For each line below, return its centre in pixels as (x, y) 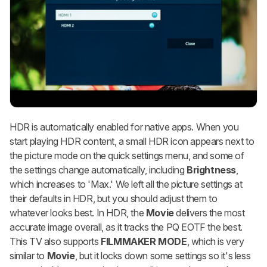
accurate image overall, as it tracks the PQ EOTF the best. (126, 227)
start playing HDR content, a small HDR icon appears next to (132, 142)
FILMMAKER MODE (144, 242)
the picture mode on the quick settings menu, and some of (127, 156)
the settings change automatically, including (98, 170)
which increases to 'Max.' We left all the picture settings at (126, 184)
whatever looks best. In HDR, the (78, 213)
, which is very (215, 242)
